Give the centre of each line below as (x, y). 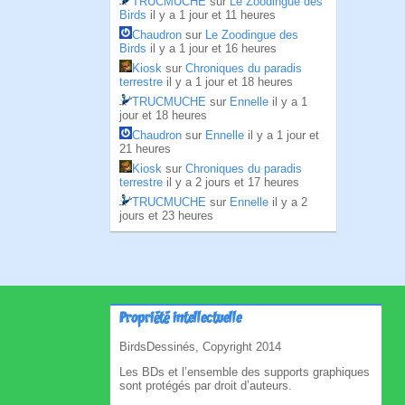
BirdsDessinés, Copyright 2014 (200, 347)
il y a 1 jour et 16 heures (213, 48)
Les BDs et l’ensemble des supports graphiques (245, 372)
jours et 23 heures (166, 216)
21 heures (145, 149)
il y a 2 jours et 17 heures (233, 182)
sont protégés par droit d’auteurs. (206, 386)
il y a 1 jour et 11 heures (213, 15)
